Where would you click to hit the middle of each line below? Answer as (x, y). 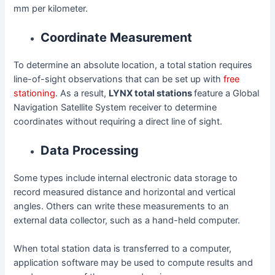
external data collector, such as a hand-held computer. (127, 220)
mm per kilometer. (51, 8)
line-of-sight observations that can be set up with (119, 79)
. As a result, (82, 93)
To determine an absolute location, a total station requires (133, 65)
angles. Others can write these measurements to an (122, 206)
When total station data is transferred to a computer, (123, 249)
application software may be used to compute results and (134, 263)
